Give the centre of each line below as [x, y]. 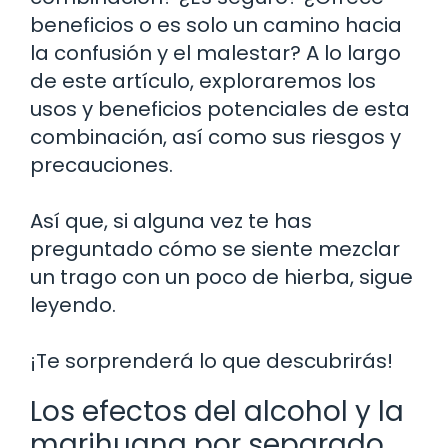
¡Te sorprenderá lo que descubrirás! [211, 360]
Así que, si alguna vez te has [171, 220]
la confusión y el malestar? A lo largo [215, 52]
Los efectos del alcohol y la [217, 411]
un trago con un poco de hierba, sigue [221, 276]
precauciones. [101, 164]
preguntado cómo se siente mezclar [215, 248]
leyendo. [73, 304]
